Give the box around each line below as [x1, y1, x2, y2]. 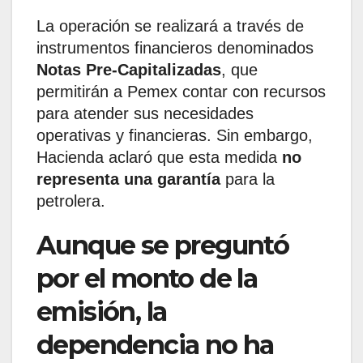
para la [220, 170, 275, 189]
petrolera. [36, 192, 105, 211]
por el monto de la [36, 263, 258, 295]
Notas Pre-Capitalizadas [36, 61, 221, 79]
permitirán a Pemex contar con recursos [36, 83, 326, 101]
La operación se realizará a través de [36, 17, 304, 36]
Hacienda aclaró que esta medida [36, 148, 282, 167]
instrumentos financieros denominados [36, 39, 314, 58]
